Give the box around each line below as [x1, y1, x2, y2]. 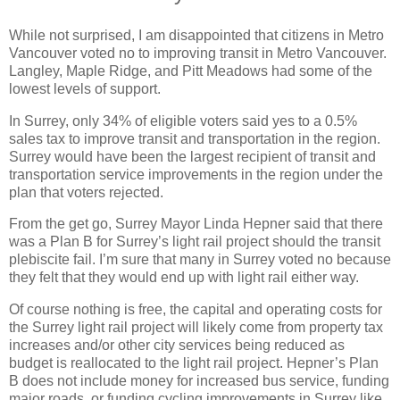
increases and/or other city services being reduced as [9, 337, 345, 354]
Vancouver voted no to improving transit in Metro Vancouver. [9, 45, 387, 61]
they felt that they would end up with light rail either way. [9, 270, 359, 286]
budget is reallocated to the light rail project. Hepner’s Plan [9, 355, 379, 371]
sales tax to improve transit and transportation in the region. [9, 130, 380, 146]
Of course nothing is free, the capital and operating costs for [9, 302, 382, 318]
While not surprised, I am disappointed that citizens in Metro [9, 27, 384, 43]
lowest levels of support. [9, 80, 161, 96]
